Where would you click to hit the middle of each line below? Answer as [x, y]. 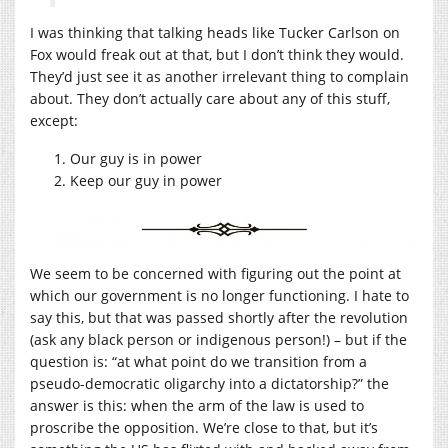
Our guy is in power [136, 158]
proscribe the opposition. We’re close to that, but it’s [204, 427]
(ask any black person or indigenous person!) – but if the [218, 339]
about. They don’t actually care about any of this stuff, [210, 98]
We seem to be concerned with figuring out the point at [215, 273]
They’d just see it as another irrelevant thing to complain [219, 76]
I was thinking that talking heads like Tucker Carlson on [215, 32]
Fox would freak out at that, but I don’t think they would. [217, 54]
